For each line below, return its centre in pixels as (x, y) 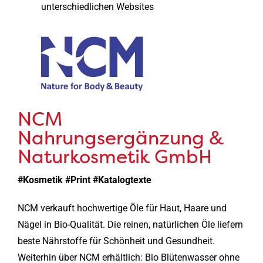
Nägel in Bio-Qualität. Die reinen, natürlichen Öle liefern (130, 224)
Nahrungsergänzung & (120, 138)
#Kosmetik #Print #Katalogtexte (84, 180)
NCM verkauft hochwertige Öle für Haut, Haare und (122, 208)
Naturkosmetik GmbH (114, 157)
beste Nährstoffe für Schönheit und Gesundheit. (116, 241)
